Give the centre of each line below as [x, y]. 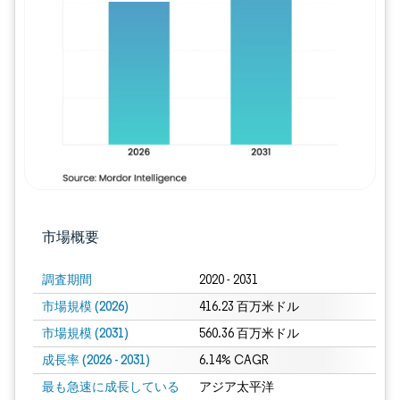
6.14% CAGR [233, 360]
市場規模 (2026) [85, 306]
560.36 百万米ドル [249, 333]
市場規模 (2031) [85, 333]
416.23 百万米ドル [249, 307]
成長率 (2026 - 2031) [96, 360]
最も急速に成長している [111, 387]
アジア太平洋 [236, 387]
